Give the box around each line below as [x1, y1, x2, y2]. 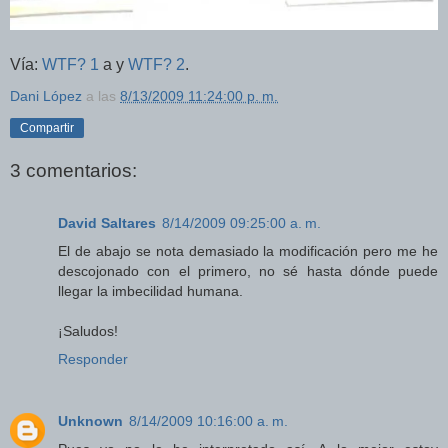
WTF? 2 [128, 56, 185, 74]
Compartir [20, 121, 74, 136]
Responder [58, 350, 128, 367]
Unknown [58, 412, 123, 429]
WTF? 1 [42, 56, 99, 74]
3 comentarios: [10, 160, 137, 182]
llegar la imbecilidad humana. [58, 282, 243, 299]
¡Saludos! [58, 322, 118, 339]
